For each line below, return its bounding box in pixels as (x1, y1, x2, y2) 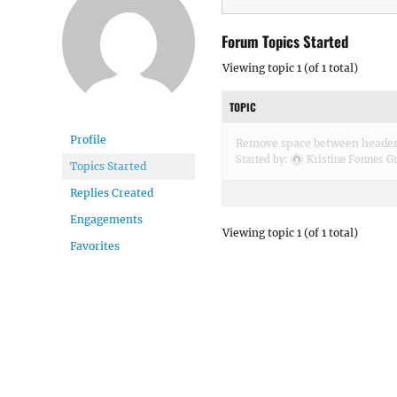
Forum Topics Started (222, 29, 348, 52)
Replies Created (70, 186, 153, 199)
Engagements (70, 213, 143, 226)
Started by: (236, 152, 291, 166)
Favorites (70, 239, 120, 253)
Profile (70, 133, 106, 146)
